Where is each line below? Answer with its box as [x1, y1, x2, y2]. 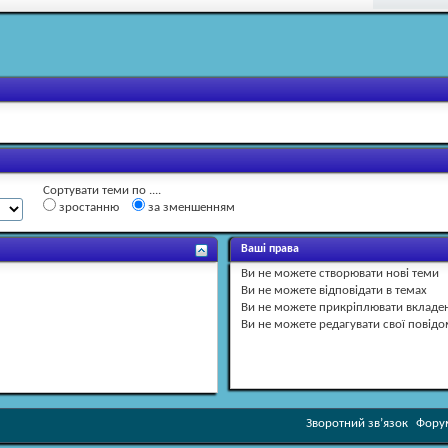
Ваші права [241, 242, 300, 255]
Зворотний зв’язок [306, 416, 408, 430]
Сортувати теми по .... [43, 183, 161, 197]
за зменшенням [145, 200, 235, 214]
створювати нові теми [316, 266, 440, 280]
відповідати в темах [316, 283, 428, 297]
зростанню [56, 200, 119, 214]
